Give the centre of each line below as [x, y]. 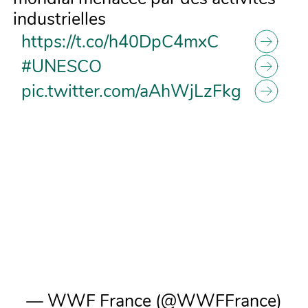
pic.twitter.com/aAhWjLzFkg [131, 92]
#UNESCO [62, 67]
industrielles [59, 20]
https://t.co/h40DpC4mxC [120, 42]
